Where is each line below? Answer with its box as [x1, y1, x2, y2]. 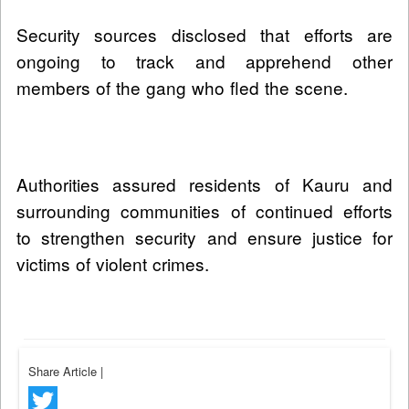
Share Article [28, 362, 100, 381]
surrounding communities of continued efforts [16, 198, 393, 224]
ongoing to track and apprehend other [16, 48, 393, 74]
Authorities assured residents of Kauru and [16, 172, 393, 197]
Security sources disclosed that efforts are [16, 22, 393, 47]
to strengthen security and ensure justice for [16, 225, 393, 250]
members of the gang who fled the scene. [16, 75, 348, 100]
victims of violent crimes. [16, 251, 209, 277]
